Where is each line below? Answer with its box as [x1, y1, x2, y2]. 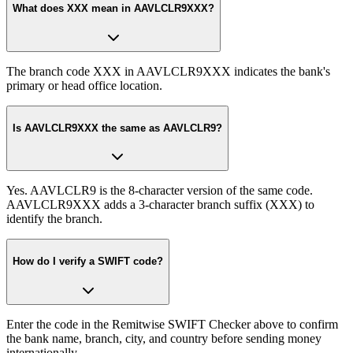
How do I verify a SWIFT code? [13, 255, 163, 268]
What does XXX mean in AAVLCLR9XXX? [13, 2, 214, 15]
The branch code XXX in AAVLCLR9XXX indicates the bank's [6, 64, 330, 78]
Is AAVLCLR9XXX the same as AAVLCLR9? [13, 121, 222, 134]
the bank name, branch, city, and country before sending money [6, 331, 321, 345]
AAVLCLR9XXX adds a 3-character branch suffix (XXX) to [6, 198, 314, 212]
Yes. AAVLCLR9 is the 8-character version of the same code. [6, 184, 313, 198]
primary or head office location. [6, 78, 162, 92]
